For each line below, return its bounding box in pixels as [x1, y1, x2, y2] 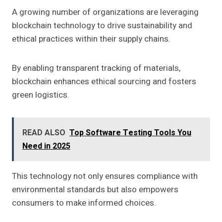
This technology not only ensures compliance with [12, 170, 198, 183]
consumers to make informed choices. [12, 197, 156, 210]
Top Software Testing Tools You [69, 127, 191, 139]
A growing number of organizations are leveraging [12, 6, 199, 19]
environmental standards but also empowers [12, 183, 178, 196]
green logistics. [12, 89, 69, 102]
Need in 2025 [22, 140, 70, 153]
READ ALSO [22, 127, 65, 139]
